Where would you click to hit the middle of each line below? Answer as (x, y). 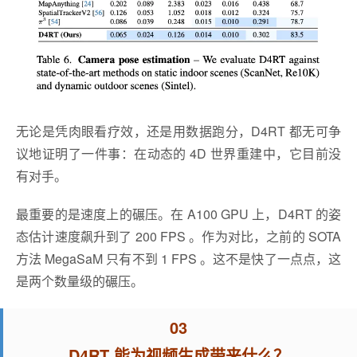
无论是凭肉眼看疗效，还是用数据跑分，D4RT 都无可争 (178, 131)
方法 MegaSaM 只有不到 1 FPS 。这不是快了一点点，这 (178, 259)
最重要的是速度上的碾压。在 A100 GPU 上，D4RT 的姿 (178, 214)
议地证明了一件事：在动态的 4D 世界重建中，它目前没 (178, 153)
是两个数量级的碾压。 (80, 281)
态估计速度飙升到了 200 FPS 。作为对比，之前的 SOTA (178, 236)
